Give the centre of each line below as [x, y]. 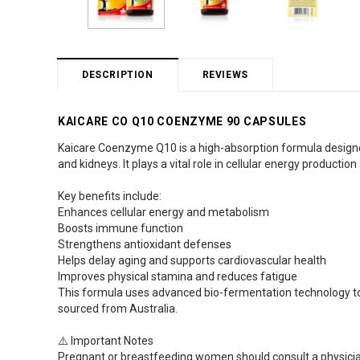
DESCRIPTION [118, 74]
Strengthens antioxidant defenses [145, 244]
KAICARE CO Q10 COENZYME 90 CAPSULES [182, 121]
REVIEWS [225, 74]
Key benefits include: [110, 196]
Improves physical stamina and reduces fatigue [178, 276]
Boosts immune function [121, 228]
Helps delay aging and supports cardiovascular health [192, 260]
